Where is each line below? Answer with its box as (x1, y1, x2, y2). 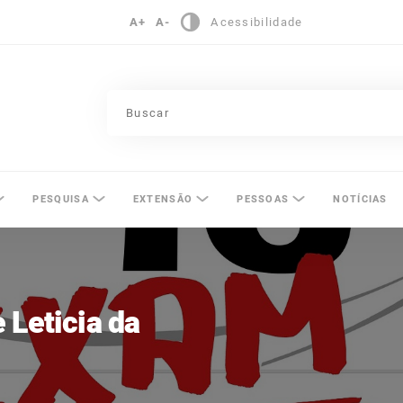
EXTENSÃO (132, 192, 193, 207)
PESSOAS (237, 192, 290, 207)
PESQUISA (32, 192, 89, 207)
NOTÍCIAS (333, 192, 388, 207)
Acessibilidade (210, 13, 303, 31)
